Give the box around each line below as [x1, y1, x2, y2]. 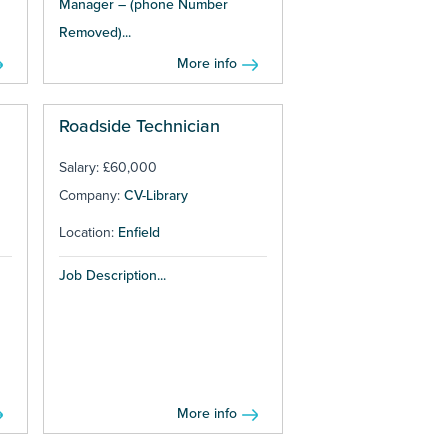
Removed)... [58, 24, 131, 42]
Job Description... [58, 267, 166, 285]
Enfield [117, 224, 160, 242]
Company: [58, 187, 124, 205]
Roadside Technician [58, 115, 220, 138]
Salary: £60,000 [58, 159, 157, 177]
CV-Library [123, 187, 188, 205]
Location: [58, 224, 118, 242]
